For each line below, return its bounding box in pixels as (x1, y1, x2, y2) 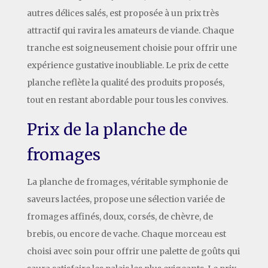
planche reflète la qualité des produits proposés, (26, 77, 224, 88)
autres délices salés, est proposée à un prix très (26, 7, 219, 19)
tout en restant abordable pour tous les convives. (26, 94, 228, 105)
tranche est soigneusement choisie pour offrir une (26, 42, 237, 53)
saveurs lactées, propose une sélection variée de (26, 193, 225, 205)
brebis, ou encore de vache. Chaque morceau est (26, 228, 226, 239)
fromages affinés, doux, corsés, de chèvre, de (26, 211, 213, 222)
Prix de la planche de (26, 119, 187, 139)
